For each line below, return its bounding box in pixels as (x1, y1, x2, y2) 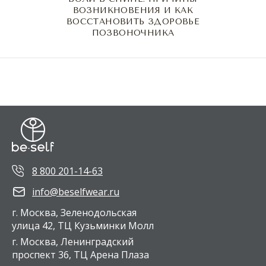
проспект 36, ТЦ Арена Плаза (12, 248, 149, 261)
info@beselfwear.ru (32, 185, 119, 198)
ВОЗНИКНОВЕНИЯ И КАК (72, 5, 194, 15)
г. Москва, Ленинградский (12, 235, 134, 248)
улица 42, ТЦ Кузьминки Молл (12, 218, 154, 232)
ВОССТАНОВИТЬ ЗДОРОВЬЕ (66, 16, 200, 27)
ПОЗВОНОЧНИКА (91, 27, 175, 38)
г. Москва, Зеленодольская (12, 205, 137, 219)
